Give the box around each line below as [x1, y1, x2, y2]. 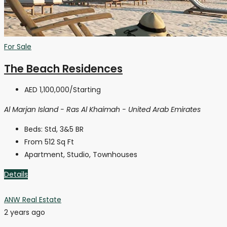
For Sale [4, 42, 31, 52]
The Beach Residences [4, 61, 123, 76]
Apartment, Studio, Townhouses [24, 149, 137, 160]
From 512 [24, 136, 55, 147]
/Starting [69, 84, 101, 95]
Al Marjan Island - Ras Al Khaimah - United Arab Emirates [4, 104, 201, 115]
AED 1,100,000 [24, 84, 69, 95]
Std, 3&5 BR [45, 124, 84, 134]
